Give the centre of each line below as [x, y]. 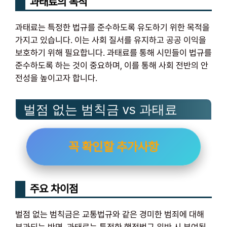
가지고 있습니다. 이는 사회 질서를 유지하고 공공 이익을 [111, 40]
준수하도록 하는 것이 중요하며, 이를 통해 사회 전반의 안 [112, 65]
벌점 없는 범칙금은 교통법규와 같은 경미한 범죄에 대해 [110, 215]
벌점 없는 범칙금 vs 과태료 [100, 110]
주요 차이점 [54, 189]
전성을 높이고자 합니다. [56, 78]
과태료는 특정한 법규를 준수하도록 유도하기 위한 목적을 [112, 27]
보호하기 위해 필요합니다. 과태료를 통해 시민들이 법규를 [113, 52]
